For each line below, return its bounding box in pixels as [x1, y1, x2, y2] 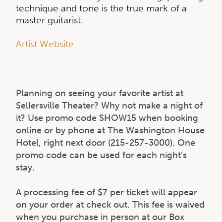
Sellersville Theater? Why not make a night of [16, 100, 203, 111]
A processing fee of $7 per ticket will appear [16, 187, 197, 198]
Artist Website [16, 38, 74, 50]
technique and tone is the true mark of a [16, 2, 187, 14]
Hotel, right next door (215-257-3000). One [16, 137, 195, 148]
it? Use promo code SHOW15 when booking [16, 112, 198, 123]
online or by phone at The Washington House [16, 125, 205, 136]
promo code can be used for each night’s [16, 150, 187, 161]
